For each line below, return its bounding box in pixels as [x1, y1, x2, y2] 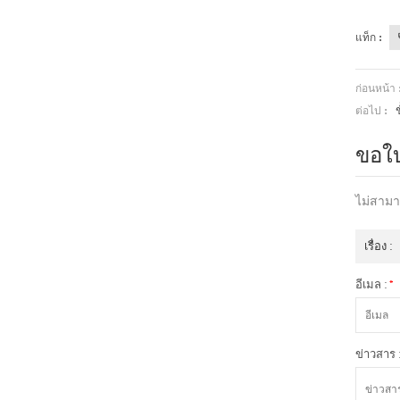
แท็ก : [354, 30, 384, 44]
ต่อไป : [354, 104, 387, 117]
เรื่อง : [363, 238, 392, 254]
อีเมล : [354, 277, 389, 292]
